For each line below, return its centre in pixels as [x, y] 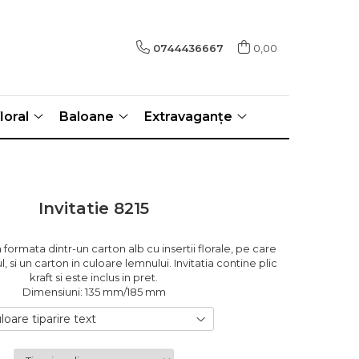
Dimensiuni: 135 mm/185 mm [94, 292]
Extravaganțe [188, 117]
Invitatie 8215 [94, 208]
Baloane [87, 117]
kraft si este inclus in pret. [94, 277]
